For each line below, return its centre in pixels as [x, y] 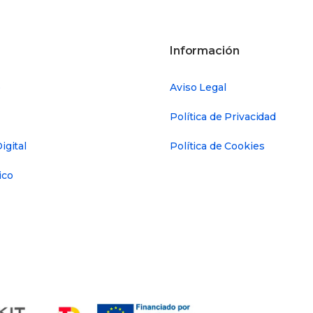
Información [205, 50]
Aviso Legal [198, 87]
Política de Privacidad [223, 116]
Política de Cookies [217, 146]
